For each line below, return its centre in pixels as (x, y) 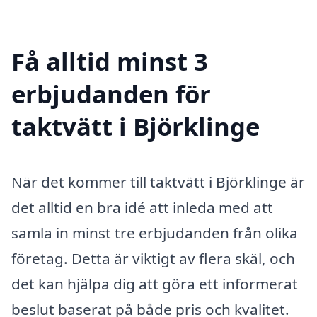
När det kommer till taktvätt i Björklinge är (158, 181)
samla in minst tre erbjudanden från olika (155, 232)
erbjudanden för (111, 93)
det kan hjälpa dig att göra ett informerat (155, 283)
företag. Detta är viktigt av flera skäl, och (153, 258)
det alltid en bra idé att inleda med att (142, 207)
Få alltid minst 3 (110, 61)
